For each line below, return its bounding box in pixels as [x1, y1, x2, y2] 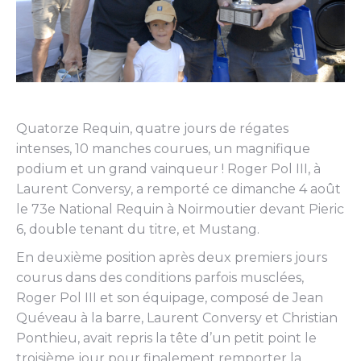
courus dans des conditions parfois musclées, [16, 269, 304, 285]
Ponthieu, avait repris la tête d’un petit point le [16, 330, 317, 346]
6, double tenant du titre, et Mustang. [16, 221, 259, 237]
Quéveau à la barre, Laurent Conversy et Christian [16, 309, 338, 326]
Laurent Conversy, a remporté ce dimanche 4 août [16, 180, 341, 197]
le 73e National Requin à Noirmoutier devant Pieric [16, 201, 344, 217]
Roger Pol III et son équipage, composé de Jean [16, 289, 323, 305]
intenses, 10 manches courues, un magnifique [16, 140, 310, 156]
